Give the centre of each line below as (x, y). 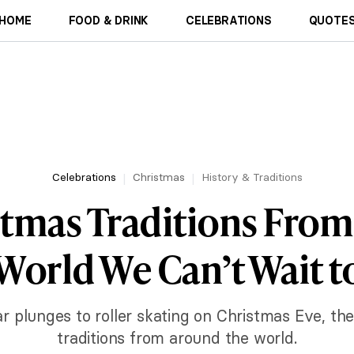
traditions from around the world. (177, 338)
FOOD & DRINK (109, 21)
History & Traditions (252, 177)
